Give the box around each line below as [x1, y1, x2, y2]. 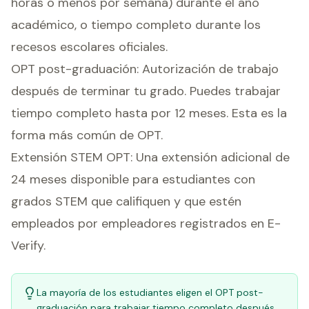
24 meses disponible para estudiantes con [11, 171, 255, 188]
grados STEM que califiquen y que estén [11, 193, 241, 210]
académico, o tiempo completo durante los [11, 17, 261, 33]
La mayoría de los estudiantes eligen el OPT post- [37, 286, 263, 299]
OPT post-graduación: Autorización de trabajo [11, 61, 279, 77]
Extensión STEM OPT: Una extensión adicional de [11, 149, 290, 166]
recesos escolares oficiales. [11, 39, 168, 55]
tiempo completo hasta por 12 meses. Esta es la [11, 105, 287, 121]
